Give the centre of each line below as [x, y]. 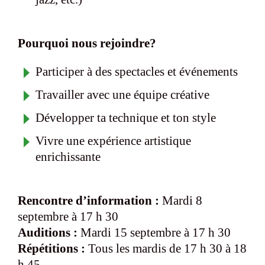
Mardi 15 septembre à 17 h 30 [154, 232]
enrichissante [68, 156]
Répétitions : [51, 248]
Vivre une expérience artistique [113, 140]
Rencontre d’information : [88, 200]
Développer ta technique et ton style [126, 117]
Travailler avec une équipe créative [122, 94]
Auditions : [48, 232]
